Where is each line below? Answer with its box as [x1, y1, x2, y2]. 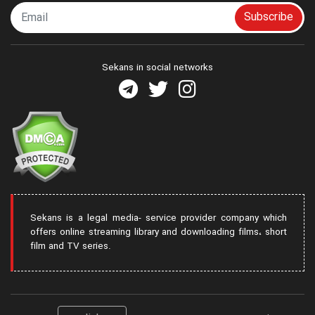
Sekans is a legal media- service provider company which [30, 211, 287, 226]
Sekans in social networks [102, 60, 213, 76]
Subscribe [244, 8, 293, 27]
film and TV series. [30, 239, 111, 255]
